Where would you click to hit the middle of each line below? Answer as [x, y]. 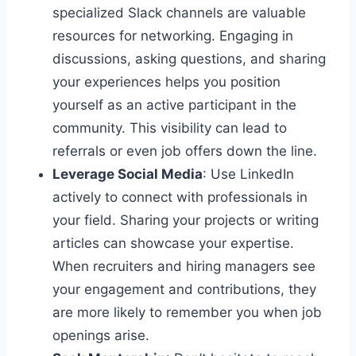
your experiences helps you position [166, 81]
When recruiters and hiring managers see [184, 266]
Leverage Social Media [128, 174]
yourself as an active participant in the [174, 104]
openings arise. [101, 335]
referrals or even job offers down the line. [185, 151]
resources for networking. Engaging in [173, 35]
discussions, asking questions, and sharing [189, 58]
